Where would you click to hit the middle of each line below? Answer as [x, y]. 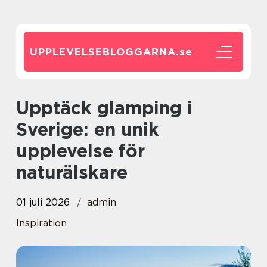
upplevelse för [80, 151]
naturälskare [72, 172]
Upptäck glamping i [23, 108]
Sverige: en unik [88, 129]
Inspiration [41, 223]
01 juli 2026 [43, 202]
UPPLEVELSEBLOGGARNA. [105, 52]
